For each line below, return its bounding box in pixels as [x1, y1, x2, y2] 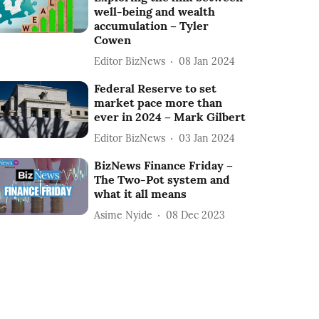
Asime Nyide [94, 208, 153, 221]
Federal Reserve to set [94, 81, 217, 95]
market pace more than [94, 95, 223, 110]
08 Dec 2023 [166, 208, 226, 221]
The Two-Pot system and [94, 172, 231, 187]
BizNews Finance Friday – [94, 158, 234, 172]
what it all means [94, 187, 187, 201]
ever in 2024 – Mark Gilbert [94, 110, 246, 124]
